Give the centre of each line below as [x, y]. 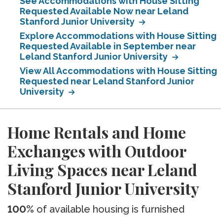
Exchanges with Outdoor [97, 151]
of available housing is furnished [109, 209]
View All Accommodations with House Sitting [118, 71]
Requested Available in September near [108, 46]
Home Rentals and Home [97, 132]
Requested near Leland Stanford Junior [107, 81]
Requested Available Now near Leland [104, 11]
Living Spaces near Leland [102, 169]
